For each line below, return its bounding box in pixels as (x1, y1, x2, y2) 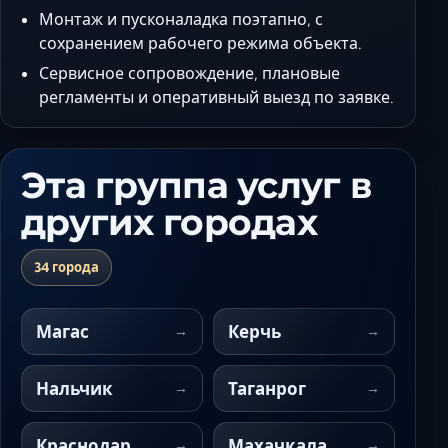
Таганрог (228, 378, 306, 399)
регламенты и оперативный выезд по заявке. (39, 87, 394, 107)
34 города (34, 259, 99, 275)
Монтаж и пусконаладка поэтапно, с (39, 9, 323, 29)
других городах (21, 200, 317, 244)
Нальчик (36, 378, 113, 399)
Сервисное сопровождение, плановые (39, 63, 340, 83)
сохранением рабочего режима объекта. (39, 33, 362, 53)
